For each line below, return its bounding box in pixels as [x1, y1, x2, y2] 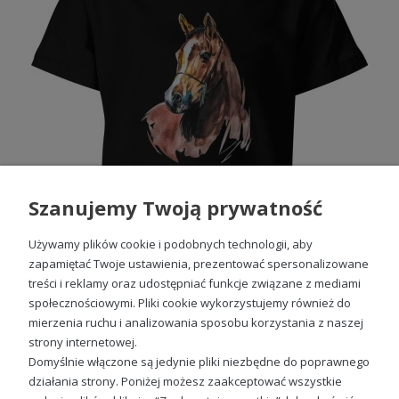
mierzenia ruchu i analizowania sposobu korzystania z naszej [28, 314, 363, 330]
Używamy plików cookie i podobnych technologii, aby [28, 236, 313, 252]
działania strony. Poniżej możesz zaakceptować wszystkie [28, 373, 342, 389]
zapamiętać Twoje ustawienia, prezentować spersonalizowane [28, 256, 369, 272]
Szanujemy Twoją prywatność [28, 194, 322, 221]
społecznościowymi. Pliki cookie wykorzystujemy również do [28, 295, 351, 311]
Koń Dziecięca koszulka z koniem [100, 296, 299, 313]
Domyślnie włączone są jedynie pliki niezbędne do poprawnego [28, 354, 370, 370]
